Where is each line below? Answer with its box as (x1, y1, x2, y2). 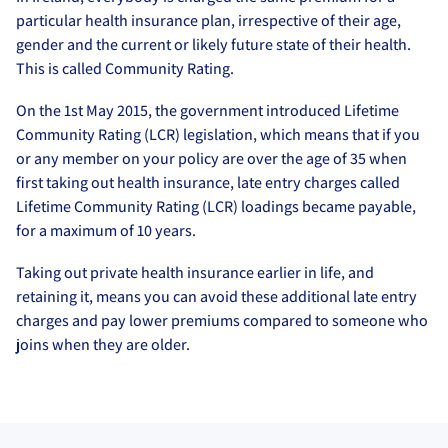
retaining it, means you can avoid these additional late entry (16, 285, 417, 307)
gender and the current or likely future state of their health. (16, 34, 411, 55)
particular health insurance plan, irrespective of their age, (16, 10, 401, 31)
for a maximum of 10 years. (16, 219, 196, 241)
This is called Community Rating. (16, 58, 234, 79)
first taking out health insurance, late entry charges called (16, 171, 400, 193)
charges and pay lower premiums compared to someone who (16, 309, 428, 331)
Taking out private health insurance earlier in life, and (16, 261, 374, 283)
